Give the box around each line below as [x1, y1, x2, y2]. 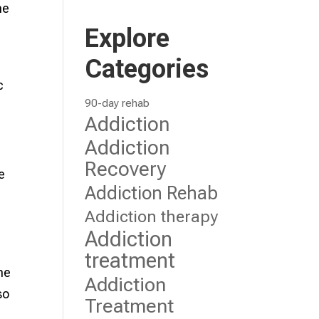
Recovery [85, 157, 167, 181]
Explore [85, 23, 170, 53]
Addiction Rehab [85, 182, 219, 204]
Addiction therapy [85, 206, 219, 226]
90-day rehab [85, 97, 150, 110]
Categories [85, 54, 209, 84]
